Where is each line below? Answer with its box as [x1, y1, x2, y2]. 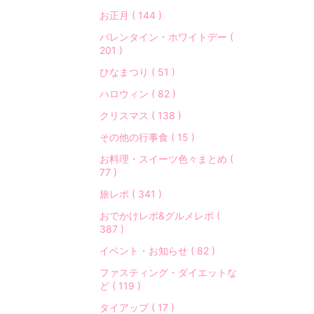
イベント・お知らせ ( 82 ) [100, 245, 215, 257]
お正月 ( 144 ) [100, 9, 162, 21]
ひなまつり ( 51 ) [100, 66, 175, 78]
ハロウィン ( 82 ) [100, 88, 176, 100]
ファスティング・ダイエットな [100, 266, 237, 278]
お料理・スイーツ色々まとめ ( [100, 153, 233, 165]
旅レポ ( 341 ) [100, 188, 162, 200]
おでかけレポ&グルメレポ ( [100, 210, 220, 221]
